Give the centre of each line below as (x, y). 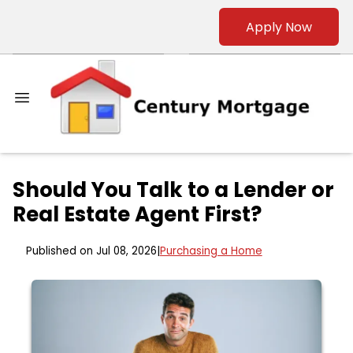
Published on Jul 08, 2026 (91, 251)
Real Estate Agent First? (137, 215)
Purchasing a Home (211, 251)
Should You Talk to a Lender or (173, 190)
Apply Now (279, 27)
